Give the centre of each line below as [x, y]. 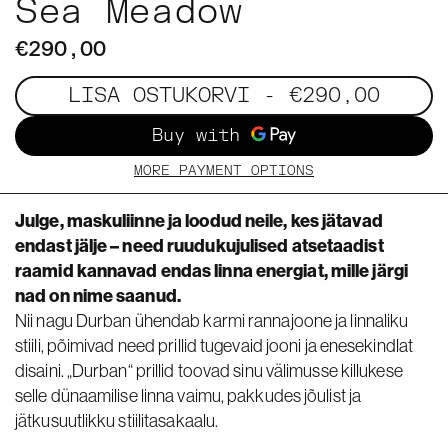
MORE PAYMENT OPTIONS [224, 170]
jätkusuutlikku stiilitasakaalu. [117, 420]
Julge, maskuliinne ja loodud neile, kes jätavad [199, 220]
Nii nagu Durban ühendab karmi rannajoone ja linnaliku [212, 320]
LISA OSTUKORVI [159, 96]
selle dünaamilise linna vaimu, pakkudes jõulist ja [188, 395]
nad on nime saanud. [98, 295]
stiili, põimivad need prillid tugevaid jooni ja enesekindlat [214, 345]
